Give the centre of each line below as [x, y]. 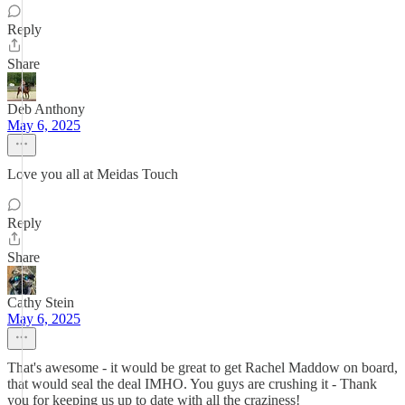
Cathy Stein [41, 302]
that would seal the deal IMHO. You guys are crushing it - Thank [192, 384]
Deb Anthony [46, 109]
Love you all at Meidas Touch [93, 174]
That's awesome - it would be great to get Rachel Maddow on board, [202, 367]
